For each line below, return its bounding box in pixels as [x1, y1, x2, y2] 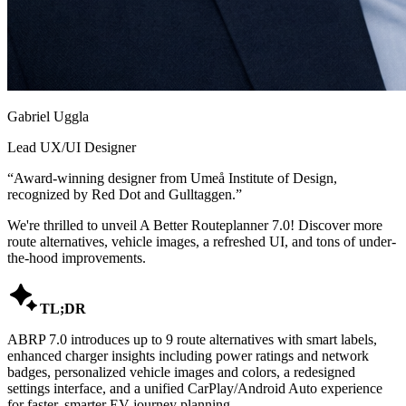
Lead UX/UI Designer [7, 139, 136, 155]
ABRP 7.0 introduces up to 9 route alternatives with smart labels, [7, 331, 377, 347]
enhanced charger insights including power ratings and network [7, 347, 369, 363]
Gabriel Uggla [7, 108, 89, 124]
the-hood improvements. [7, 249, 146, 266]
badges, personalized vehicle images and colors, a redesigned [7, 363, 355, 380]
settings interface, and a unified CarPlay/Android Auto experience [7, 380, 382, 396]
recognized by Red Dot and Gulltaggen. [7, 186, 236, 202]
